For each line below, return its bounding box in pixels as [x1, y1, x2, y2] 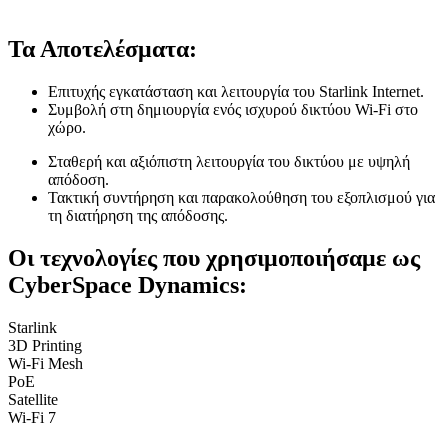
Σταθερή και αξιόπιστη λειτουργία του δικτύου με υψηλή [48, 152, 410, 170]
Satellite [8, 390, 58, 408]
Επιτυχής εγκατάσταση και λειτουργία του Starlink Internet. [48, 82, 424, 100]
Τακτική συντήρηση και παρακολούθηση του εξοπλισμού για [48, 188, 435, 206]
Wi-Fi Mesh [8, 354, 83, 372]
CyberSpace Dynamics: [8, 271, 247, 298]
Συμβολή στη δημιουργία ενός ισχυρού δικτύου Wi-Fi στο [48, 100, 418, 118]
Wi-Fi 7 [8, 408, 56, 426]
